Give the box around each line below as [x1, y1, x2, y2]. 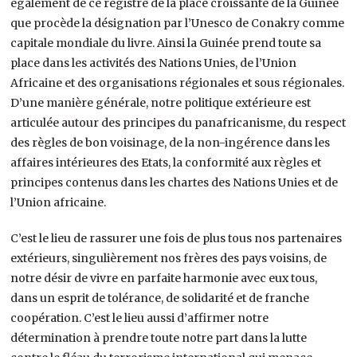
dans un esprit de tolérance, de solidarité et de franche [10, 290, 310, 305]
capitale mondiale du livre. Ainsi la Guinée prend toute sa [10, 35, 322, 50]
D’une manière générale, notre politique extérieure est [10, 95, 312, 110]
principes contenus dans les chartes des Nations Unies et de [10, 175, 339, 190]
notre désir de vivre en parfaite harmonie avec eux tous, [10, 270, 318, 285]
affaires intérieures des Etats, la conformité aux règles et [10, 155, 322, 170]
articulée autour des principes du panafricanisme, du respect [10, 115, 347, 130]
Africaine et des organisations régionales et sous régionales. [10, 75, 345, 90]
